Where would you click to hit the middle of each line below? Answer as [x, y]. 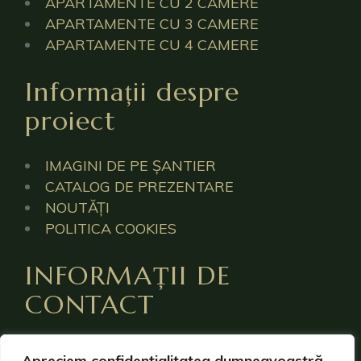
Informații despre [133, 92]
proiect [71, 121]
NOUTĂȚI [78, 207]
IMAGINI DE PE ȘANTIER [131, 166]
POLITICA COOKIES [111, 228]
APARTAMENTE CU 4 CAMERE [152, 45]
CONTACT [90, 305]
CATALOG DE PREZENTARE [140, 187]
